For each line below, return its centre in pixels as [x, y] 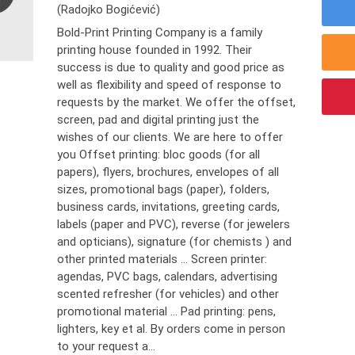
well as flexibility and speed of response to [170, 85]
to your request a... [107, 346]
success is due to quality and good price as [171, 67]
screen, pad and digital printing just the [158, 120]
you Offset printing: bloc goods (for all [159, 155]
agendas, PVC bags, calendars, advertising [168, 277]
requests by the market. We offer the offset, [177, 102]
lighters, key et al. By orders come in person [172, 329]
